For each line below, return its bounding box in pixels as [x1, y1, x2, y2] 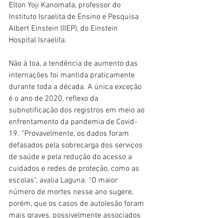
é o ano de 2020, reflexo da [9, 93, 100, 104]
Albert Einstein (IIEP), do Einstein [9, 23, 120, 34]
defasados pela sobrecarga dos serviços [9, 140, 145, 150]
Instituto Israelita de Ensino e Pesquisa [9, 12, 141, 22]
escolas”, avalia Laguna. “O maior [9, 175, 120, 185]
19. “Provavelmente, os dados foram [9, 128, 131, 139]
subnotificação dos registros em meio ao [9, 105, 146, 115]
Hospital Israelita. [9, 35, 67, 45]
